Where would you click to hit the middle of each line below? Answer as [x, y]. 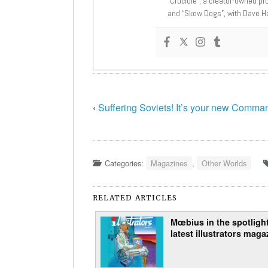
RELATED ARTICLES [135, 197]
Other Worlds [224, 163]
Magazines [169, 163]
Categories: [125, 163]
